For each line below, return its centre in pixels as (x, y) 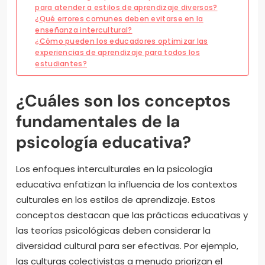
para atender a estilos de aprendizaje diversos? (126, 8)
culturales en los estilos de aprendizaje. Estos (116, 200)
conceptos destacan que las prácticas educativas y (132, 215)
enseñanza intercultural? (84, 30)
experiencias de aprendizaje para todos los (117, 53)
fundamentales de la (98, 122)
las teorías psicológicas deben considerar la (113, 231)
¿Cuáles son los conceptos (123, 101)
